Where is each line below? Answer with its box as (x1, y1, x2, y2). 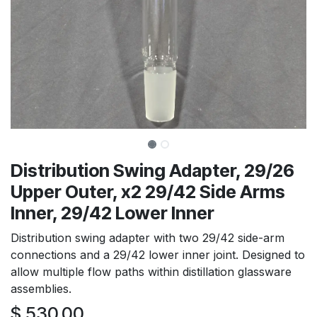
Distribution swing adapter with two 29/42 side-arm (11, 231, 284, 245)
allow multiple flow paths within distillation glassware (11, 265, 292, 279)
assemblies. (11, 282, 71, 296)
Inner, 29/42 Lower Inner (11, 202, 214, 224)
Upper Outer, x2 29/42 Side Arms (11, 181, 285, 202)
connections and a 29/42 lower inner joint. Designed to (11, 248, 305, 262)
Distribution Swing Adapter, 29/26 (11, 160, 294, 181)
